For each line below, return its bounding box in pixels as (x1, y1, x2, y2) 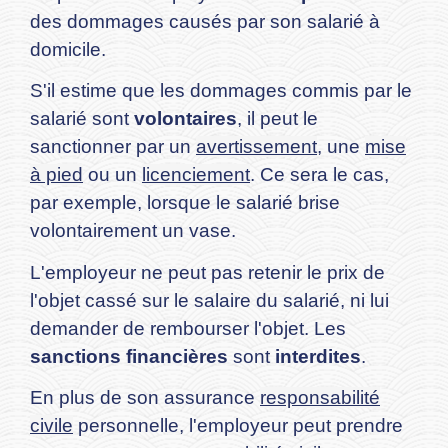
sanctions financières (30, 345, 233, 367)
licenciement (142, 164, 250, 186)
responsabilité (260, 387, 380, 409)
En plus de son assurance (30, 387, 260, 409)
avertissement (196, 136, 317, 158)
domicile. (30, 39, 106, 61)
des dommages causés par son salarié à (30, 11, 380, 33)
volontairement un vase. (30, 220, 236, 242)
